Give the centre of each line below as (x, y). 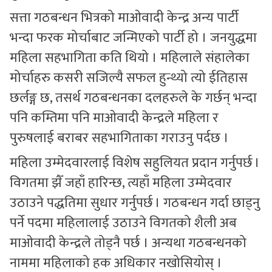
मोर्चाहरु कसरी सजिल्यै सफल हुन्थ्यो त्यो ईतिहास (129, 78)
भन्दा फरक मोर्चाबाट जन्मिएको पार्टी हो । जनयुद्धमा (133, 38)
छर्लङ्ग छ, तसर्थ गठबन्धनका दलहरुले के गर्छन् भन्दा (133, 98)
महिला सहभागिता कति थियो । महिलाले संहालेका (130, 58)
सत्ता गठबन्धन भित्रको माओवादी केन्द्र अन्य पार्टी (124, 18)
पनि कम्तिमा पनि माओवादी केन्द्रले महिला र (114, 118)
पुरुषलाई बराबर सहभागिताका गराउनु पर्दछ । (119, 138)
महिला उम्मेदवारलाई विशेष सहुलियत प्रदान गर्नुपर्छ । (135, 163)
